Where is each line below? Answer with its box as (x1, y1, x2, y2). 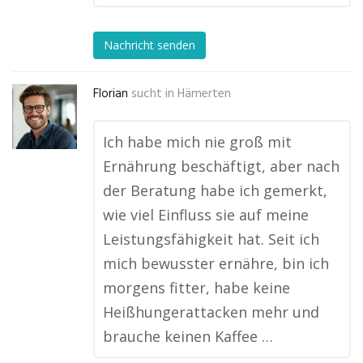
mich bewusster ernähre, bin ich (103, 254, 329, 273)
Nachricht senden (104, 37, 195, 53)
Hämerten (177, 84, 231, 104)
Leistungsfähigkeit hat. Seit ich (103, 229, 319, 249)
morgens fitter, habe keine (103, 278, 290, 297)
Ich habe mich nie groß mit (103, 132, 292, 152)
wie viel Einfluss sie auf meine (103, 205, 309, 224)
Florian (93, 84, 128, 104)
